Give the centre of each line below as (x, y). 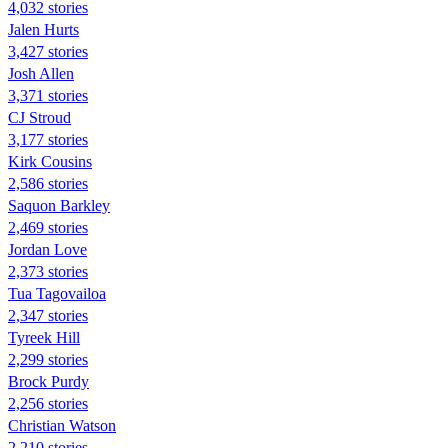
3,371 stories (48, 95)
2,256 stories (48, 403)
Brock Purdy (48, 381)
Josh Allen (41, 73)
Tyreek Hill (44, 337)
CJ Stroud (39, 117)
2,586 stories (48, 183)
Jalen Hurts (43, 29)
